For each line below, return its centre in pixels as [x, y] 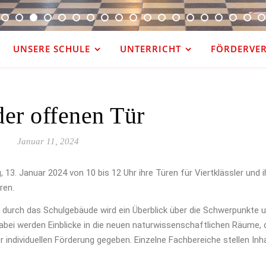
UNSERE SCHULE [51, 49]
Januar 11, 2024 [48, 141]
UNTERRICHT [150, 49]
